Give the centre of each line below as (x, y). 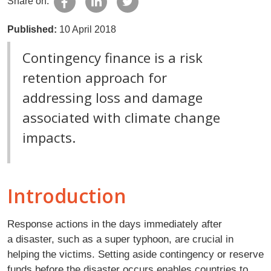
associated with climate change (121, 118)
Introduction (67, 196)
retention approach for (95, 78)
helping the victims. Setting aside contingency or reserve (135, 254)
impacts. (49, 138)
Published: (33, 30)
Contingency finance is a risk (113, 58)
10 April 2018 (88, 30)
